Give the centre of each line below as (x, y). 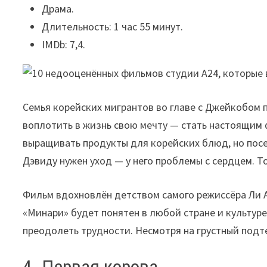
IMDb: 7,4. (64, 44)
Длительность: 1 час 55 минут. (113, 26)
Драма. (58, 8)
